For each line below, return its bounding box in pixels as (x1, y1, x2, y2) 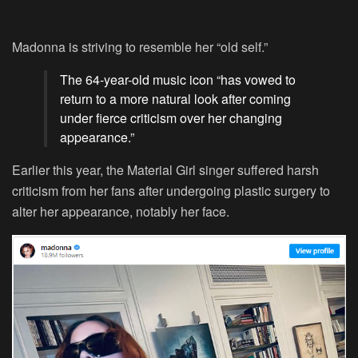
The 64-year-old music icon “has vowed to (60, 70, 296, 89)
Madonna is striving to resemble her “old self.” (12, 38, 268, 56)
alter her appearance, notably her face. (12, 202, 229, 221)
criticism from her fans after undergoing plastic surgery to (12, 181, 330, 200)
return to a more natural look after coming (60, 89, 291, 108)
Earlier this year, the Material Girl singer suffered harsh (12, 161, 319, 179)
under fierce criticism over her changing (60, 109, 282, 127)
